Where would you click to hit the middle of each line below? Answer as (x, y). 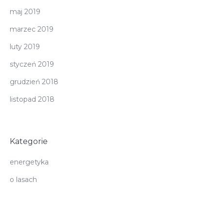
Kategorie (29, 141)
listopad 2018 (32, 99)
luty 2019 (25, 46)
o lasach (23, 179)
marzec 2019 (32, 29)
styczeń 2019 (32, 64)
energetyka (29, 162)
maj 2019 (25, 11)
